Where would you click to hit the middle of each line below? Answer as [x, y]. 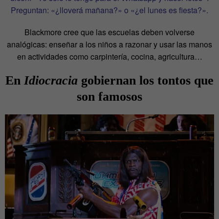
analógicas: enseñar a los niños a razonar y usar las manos [109, 44]
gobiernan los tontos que [146, 81]
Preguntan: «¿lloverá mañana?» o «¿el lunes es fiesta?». [109, 10]
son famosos [109, 97]
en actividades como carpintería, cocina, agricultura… [109, 57]
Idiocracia [51, 81]
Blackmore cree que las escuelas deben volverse [109, 32]
